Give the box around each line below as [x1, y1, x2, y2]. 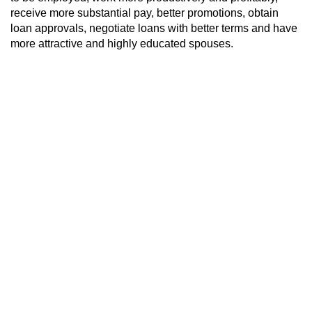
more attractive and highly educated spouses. [10, 37, 233, 49]
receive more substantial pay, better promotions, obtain [10, 6, 279, 19]
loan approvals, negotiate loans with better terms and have [10, 22, 297, 34]
